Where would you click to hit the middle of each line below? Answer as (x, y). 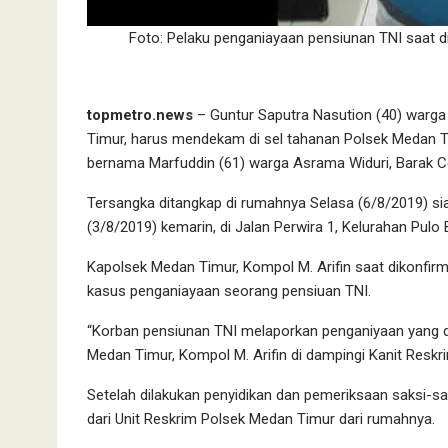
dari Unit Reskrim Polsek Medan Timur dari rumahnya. (261, 418)
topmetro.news (140, 114)
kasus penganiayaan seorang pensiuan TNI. (229, 290)
